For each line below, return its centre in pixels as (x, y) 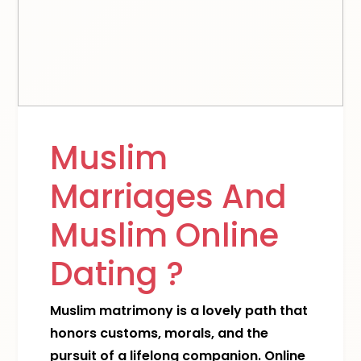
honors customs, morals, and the (160, 333)
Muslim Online (165, 235)
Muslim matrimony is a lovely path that (179, 311)
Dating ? (117, 274)
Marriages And (169, 197)
